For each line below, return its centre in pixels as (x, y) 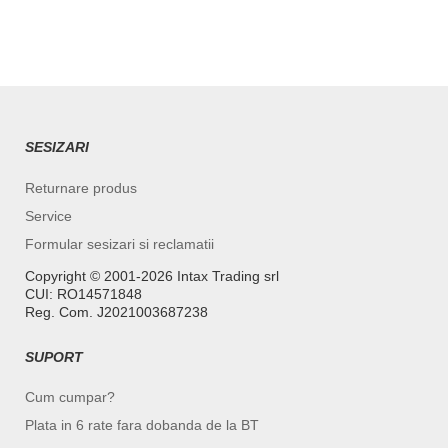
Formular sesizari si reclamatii (119, 243)
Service (48, 215)
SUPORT (54, 356)
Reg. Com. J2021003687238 (116, 311)
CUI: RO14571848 (83, 293)
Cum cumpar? (70, 397)
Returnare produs (81, 187)
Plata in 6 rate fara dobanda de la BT (142, 425)
